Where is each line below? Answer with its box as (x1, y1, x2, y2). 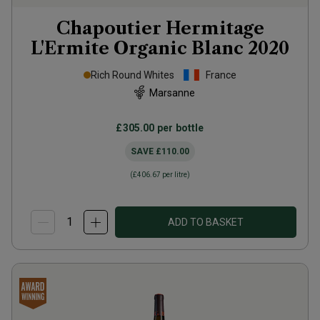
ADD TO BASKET (168, 216, 244, 228)
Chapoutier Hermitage (56, 18, 264, 39)
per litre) (161, 171, 190, 179)
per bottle (154, 122, 204, 134)
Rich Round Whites (91, 69, 174, 81)
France (206, 69, 236, 81)
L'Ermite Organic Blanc (31, 38, 244, 59)
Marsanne (149, 86, 195, 99)
